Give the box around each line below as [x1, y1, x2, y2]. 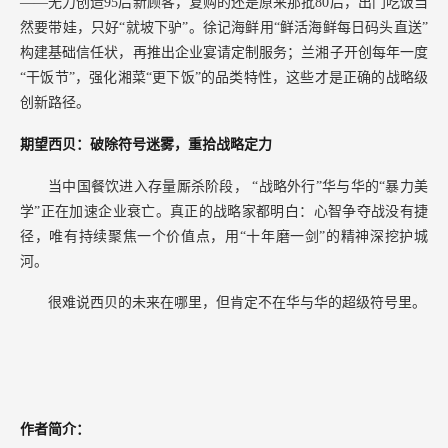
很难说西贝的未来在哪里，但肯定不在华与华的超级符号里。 [48, 295, 426, 311]
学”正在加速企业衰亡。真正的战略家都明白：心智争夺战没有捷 [20, 203, 428, 219]
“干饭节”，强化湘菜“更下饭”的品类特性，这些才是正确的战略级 [20, 69, 428, 85]
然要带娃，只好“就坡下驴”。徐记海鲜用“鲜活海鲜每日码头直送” [20, 19, 428, 35]
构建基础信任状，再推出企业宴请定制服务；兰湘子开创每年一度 [20, 44, 428, 60]
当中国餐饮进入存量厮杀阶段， [48, 178, 253, 194]
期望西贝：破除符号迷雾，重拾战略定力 [20, 136, 272, 152]
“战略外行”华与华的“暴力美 [252, 178, 429, 194]
